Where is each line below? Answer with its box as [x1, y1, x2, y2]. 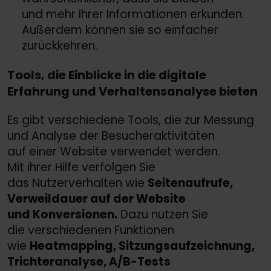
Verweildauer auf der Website [7, 191, 186, 207]
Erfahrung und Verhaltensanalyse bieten [7, 82, 258, 100]
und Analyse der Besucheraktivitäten [7, 128, 215, 145]
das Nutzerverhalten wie [7, 175, 148, 192]
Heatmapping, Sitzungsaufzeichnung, [30, 238, 255, 255]
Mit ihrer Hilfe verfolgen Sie [7, 159, 155, 176]
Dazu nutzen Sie [117, 206, 208, 223]
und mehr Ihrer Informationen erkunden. [22, 6, 244, 23]
